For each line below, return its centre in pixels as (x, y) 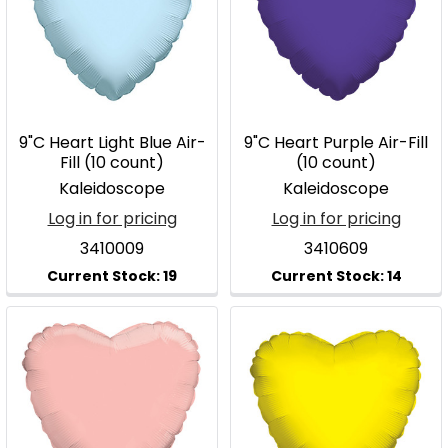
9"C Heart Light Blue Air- (112, 142)
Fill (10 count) (112, 162)
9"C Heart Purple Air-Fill (336, 142)
